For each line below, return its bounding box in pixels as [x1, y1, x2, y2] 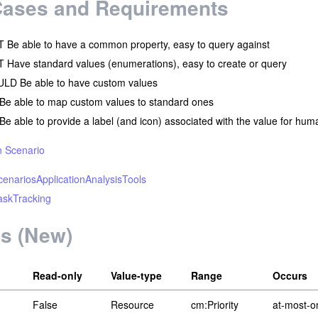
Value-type [111, 268, 162, 283]
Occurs [273, 268, 307, 283]
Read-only [33, 268, 82, 283]
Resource [111, 297, 154, 312]
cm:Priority [191, 297, 238, 312]
